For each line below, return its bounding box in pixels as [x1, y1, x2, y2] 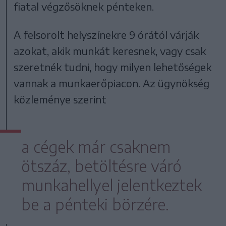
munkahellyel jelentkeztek [21, 176, 202, 195]
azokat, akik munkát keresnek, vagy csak [14, 44, 206, 58]
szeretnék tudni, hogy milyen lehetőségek [14, 61, 212, 74]
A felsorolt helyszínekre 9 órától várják [14, 28, 199, 41]
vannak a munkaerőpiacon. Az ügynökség [14, 77, 210, 90]
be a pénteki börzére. [21, 195, 169, 214]
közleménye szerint [14, 93, 107, 106]
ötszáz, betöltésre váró [21, 156, 182, 176]
